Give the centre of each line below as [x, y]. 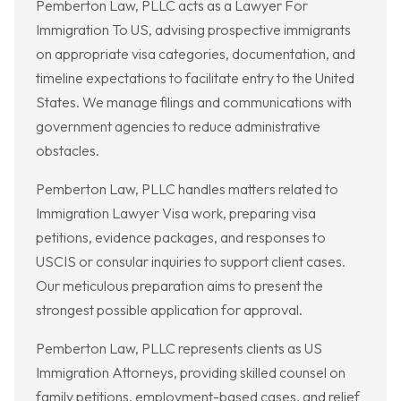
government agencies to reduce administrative [178, 127]
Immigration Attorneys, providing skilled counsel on [191, 373]
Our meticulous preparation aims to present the [179, 286]
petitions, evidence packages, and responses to [181, 238]
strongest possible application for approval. [169, 310]
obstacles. [68, 151]
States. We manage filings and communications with [194, 102]
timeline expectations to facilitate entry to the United [195, 78]
